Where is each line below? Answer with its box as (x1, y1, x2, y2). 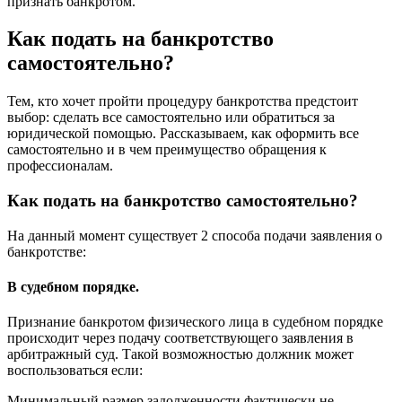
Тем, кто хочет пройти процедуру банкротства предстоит (7, 93, 358, 109)
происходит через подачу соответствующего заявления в (7, 330, 354, 346)
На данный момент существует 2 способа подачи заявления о (7, 227, 382, 243)
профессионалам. (7, 158, 113, 174)
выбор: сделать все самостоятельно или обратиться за (7, 109, 335, 126)
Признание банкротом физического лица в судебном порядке (7, 314, 383, 330)
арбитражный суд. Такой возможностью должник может (7, 346, 354, 363)
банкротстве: (7, 243, 86, 259)
